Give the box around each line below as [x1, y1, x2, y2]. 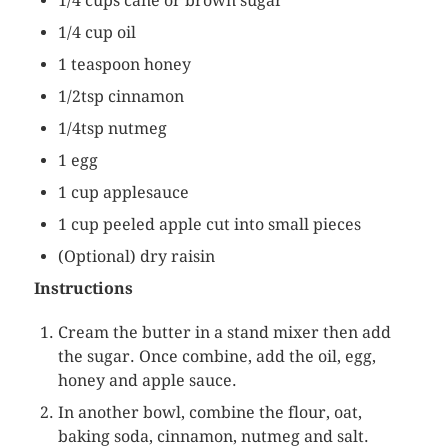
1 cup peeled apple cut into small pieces [57, 214, 361, 234]
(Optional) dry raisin [57, 246, 215, 266]
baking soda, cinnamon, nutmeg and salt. [57, 426, 369, 446]
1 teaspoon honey [57, 54, 191, 74]
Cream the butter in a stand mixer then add [57, 322, 391, 342]
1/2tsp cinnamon [57, 86, 184, 106]
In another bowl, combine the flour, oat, [57, 402, 362, 422]
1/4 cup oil [57, 22, 136, 42]
